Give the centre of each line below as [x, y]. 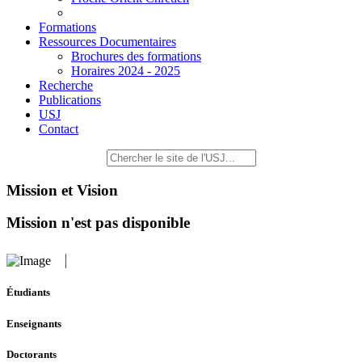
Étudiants [28, 293]
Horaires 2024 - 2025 [126, 71]
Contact [59, 129]
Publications [70, 100]
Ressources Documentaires [107, 42]
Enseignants [34, 323]
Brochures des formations [136, 56]
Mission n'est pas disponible [98, 223]
